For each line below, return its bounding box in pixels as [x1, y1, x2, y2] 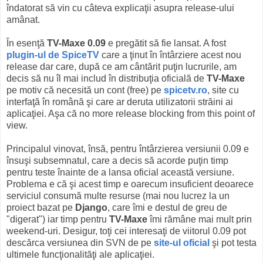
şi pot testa [210, 237, 257, 248]
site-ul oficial [154, 237, 210, 248]
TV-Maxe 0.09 [47, 38, 106, 48]
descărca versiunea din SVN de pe [6, 237, 154, 248]
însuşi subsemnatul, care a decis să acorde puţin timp [6, 155, 228, 166]
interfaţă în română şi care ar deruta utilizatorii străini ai [6, 96, 233, 107]
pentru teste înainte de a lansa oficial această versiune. [6, 167, 234, 177]
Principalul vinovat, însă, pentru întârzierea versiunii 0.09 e [6, 143, 249, 154]
